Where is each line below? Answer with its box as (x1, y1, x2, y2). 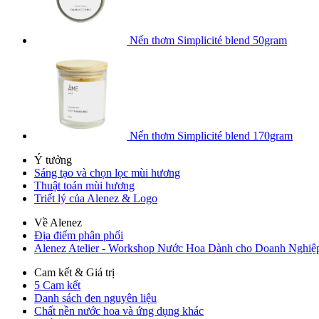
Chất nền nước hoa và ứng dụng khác (34, 305, 204, 318)
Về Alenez (34, 216, 82, 229)
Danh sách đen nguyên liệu (34, 292, 157, 305)
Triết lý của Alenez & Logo (34, 192, 157, 205)
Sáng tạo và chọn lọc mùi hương (34, 167, 180, 179)
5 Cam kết (34, 279, 80, 292)
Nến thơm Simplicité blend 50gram (130, 34, 287, 47)
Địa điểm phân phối (34, 229, 123, 242)
